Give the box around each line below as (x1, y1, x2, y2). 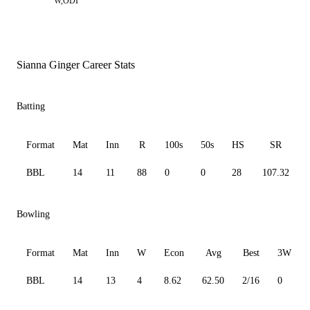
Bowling (17, 209, 50, 220)
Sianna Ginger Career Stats (17, 59, 135, 71)
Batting (17, 101, 45, 112)
